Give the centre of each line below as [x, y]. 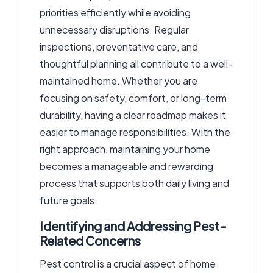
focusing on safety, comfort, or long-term [133, 97]
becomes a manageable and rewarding [126, 166]
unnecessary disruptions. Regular [114, 29]
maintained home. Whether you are [119, 80]
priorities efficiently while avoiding [115, 12]
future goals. [69, 200]
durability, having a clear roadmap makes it [133, 115]
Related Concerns [90, 240]
